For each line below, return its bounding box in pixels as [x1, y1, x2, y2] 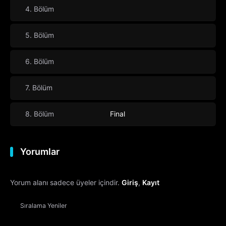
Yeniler [47, 202, 67, 210]
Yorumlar [20, 146, 60, 157]
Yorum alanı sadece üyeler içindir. [10, 178, 122, 187]
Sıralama [20, 202, 47, 210]
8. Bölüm [25, 109, 54, 119]
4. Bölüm [25, 5, 54, 14]
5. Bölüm [25, 31, 54, 40]
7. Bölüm [25, 83, 52, 92]
